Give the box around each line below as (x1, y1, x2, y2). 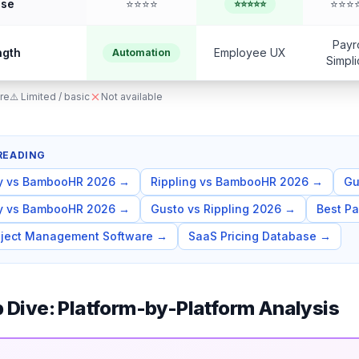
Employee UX (213, 46, 286, 59)
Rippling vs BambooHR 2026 (151, 175, 309, 188)
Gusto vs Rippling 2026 (151, 202, 281, 216)
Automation (112, 46, 171, 58)
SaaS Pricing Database (188, 229, 317, 243)
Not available (101, 91, 163, 103)
